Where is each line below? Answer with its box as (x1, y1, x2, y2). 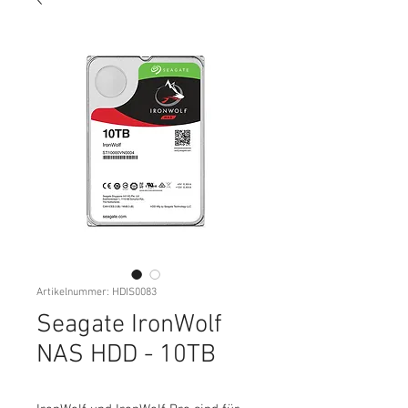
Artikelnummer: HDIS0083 (36, 286, 157, 299)
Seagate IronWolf (36, 310, 222, 341)
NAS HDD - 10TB (36, 340, 216, 371)
